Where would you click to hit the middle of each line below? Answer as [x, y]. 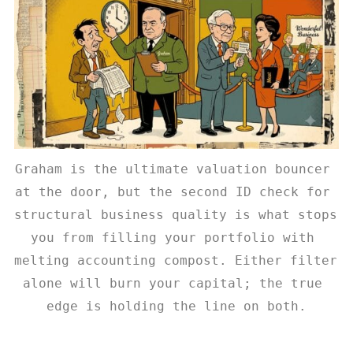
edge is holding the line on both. [176, 306]
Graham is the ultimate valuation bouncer [173, 169]
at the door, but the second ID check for [173, 191]
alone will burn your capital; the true [173, 283]
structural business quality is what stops [176, 214]
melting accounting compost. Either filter [176, 260]
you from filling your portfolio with [173, 237]
